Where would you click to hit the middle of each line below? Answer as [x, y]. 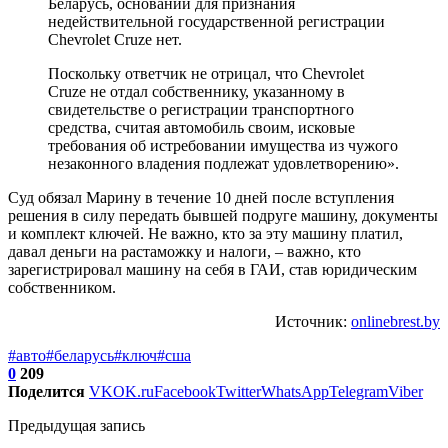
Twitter [238, 391]
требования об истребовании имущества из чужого [223, 145]
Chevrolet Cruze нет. [115, 39]
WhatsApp [295, 391]
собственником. [62, 287]
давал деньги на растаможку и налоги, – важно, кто [184, 251]
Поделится [46, 391]
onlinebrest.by [395, 321]
